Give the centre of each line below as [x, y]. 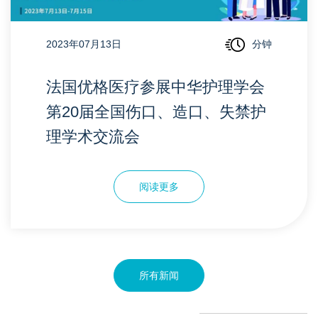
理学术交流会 [93, 137]
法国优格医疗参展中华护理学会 [155, 87]
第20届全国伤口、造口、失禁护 [156, 112]
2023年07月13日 [84, 44]
